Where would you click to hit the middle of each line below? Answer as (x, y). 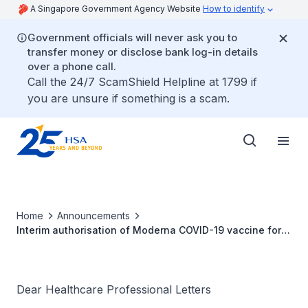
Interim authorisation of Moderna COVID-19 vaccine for (149, 230)
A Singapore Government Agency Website (117, 9)
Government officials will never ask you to (132, 37)
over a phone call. (72, 66)
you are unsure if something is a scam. (129, 98)
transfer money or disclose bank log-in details (143, 52)
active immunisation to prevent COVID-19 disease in (142, 244)
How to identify (234, 9)
